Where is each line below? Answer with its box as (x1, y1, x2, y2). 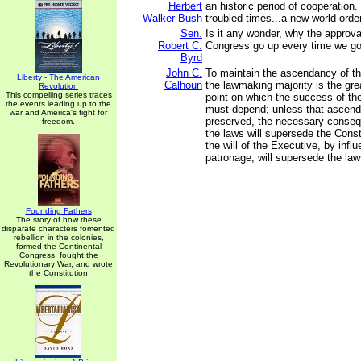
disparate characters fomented (2, 224, 115, 233)
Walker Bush (143, 12, 202, 24)
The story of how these (15, 215, 102, 224)
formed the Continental (15, 242, 102, 251)
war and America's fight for (10, 108, 107, 117)
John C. (166, 67, 202, 79)
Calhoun (164, 79, 202, 91)
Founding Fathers (25, 206, 92, 215)
